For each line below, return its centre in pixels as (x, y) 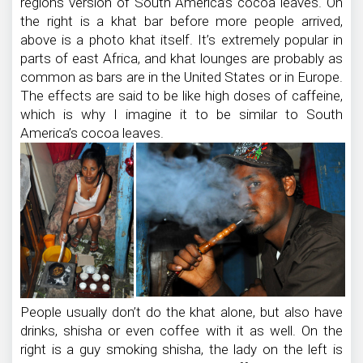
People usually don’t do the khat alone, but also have (181, 312)
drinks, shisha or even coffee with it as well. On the (181, 330)
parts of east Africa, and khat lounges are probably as (181, 59)
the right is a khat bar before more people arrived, (181, 21)
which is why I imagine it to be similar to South (181, 115)
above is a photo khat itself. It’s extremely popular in (181, 40)
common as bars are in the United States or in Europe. (181, 77)
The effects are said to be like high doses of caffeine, (181, 96)
